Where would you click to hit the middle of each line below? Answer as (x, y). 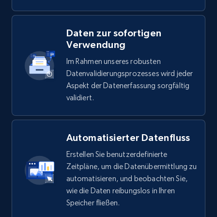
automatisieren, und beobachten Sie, (127, 179)
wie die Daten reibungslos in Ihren (120, 191)
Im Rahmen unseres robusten (113, 62)
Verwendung (96, 45)
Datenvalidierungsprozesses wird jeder (130, 74)
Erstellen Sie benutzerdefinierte (117, 155)
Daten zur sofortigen (114, 33)
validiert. (80, 98)
